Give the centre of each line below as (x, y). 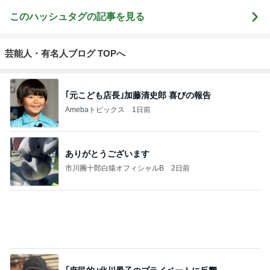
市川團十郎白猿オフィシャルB (115, 168)
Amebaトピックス (95, 110)
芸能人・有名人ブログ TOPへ (65, 53)
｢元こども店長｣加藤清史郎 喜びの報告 (138, 96)
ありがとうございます (107, 154)
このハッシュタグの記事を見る (77, 16)
